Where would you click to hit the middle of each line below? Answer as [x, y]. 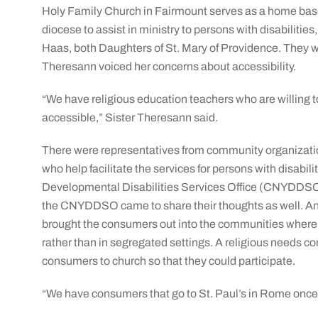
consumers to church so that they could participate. [169, 261]
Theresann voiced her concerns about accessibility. [169, 66]
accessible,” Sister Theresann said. [130, 117]
